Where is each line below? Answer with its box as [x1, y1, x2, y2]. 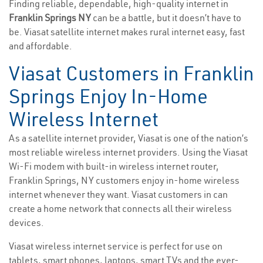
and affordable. [9, 40, 72, 52]
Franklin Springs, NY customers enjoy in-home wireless [9, 174, 240, 187]
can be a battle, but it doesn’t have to [93, 12, 241, 24]
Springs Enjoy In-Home [9, 84, 208, 109]
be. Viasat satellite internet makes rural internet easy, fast [9, 26, 245, 38]
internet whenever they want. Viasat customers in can [9, 188, 228, 201]
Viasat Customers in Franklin [9, 61, 254, 86]
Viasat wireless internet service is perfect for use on [9, 240, 222, 252]
